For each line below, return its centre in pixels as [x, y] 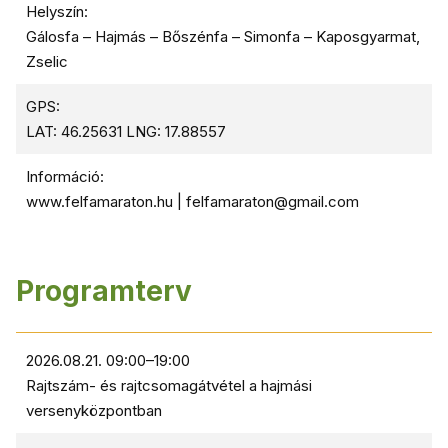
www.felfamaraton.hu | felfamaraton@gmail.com [192, 201]
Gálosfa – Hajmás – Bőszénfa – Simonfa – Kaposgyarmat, [223, 36]
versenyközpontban [94, 410]
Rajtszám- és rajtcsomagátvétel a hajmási [169, 385]
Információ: [65, 176]
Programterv [104, 291]
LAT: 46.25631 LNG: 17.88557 [126, 131]
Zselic [47, 61]
